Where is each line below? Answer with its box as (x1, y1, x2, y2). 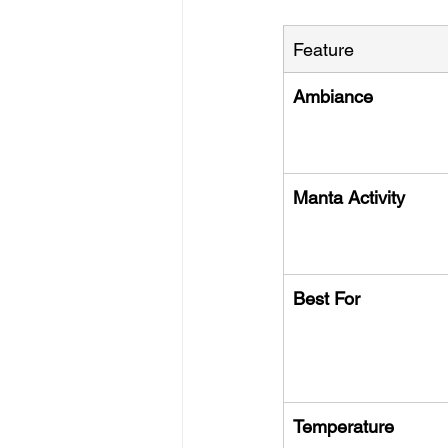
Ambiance (293, 85, 373, 107)
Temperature (293, 415, 394, 437)
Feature (293, 38, 354, 60)
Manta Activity (293, 186, 405, 208)
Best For (293, 287, 360, 309)
